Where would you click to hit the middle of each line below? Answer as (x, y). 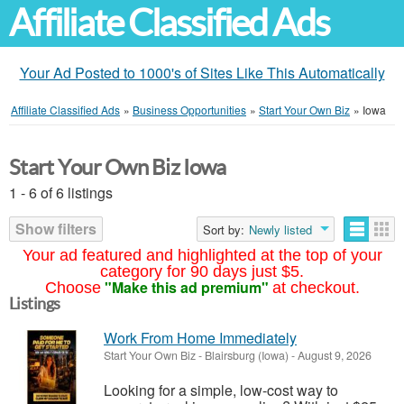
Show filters (56, 229)
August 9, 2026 (333, 355)
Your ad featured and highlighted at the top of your (202, 255)
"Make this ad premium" (186, 287)
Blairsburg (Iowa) (247, 355)
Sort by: (224, 230)
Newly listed (280, 230)
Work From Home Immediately (200, 338)
